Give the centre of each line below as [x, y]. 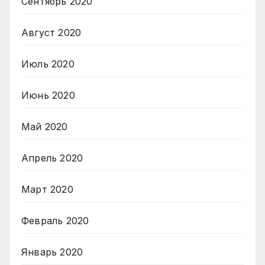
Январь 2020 [52, 252]
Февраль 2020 [55, 220]
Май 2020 [45, 126]
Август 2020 [51, 32]
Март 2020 [47, 189]
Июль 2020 [48, 64]
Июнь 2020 [48, 95]
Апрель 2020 [52, 158]
